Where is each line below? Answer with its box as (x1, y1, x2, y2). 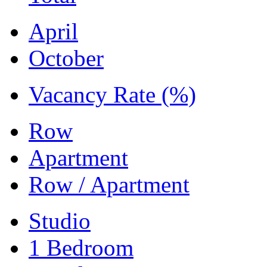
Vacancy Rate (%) (29, 81, 196, 107)
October (29, 45, 104, 71)
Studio (29, 207, 91, 234)
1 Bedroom (29, 234, 133, 260)
